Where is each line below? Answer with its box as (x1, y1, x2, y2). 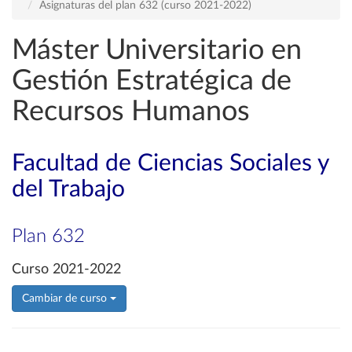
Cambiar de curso (22, 293, 110, 304)
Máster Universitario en (12, 36, 302, 64)
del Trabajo (12, 178, 125, 201)
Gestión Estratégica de (12, 67, 291, 95)
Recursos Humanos (12, 97, 250, 126)
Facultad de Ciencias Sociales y (12, 152, 328, 175)
